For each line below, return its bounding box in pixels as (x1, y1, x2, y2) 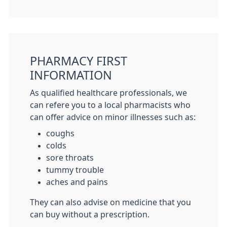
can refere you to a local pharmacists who (30, 101, 191, 109)
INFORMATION (30, 69, 112, 82)
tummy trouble (46, 166, 104, 174)
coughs (46, 129, 74, 138)
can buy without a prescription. (30, 210, 149, 219)
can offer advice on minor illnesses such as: (30, 113, 196, 122)
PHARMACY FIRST (30, 55, 127, 67)
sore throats (46, 154, 94, 162)
